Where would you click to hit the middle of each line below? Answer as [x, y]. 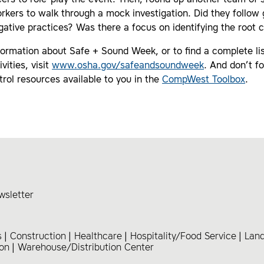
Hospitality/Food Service [183, 237]
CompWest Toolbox [204, 80]
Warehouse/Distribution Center [86, 248]
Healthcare [98, 237]
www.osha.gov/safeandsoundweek [128, 66]
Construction [38, 237]
